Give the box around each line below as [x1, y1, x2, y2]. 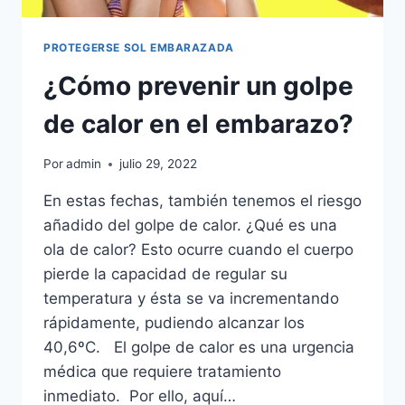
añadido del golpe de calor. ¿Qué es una [43, 216, 337, 235]
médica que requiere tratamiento [43, 363, 281, 381]
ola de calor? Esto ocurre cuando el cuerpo [43, 240, 353, 259]
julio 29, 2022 [119, 156, 198, 172]
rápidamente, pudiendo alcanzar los [43, 314, 305, 333]
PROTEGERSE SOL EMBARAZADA [43, 40, 234, 54]
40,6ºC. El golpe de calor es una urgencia [43, 338, 354, 357]
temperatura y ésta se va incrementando [43, 289, 339, 308]
